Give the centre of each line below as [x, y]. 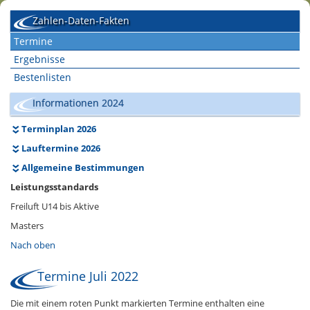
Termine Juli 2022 [88, 276]
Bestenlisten [43, 77]
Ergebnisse [39, 59]
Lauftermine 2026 [61, 148]
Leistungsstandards [54, 186]
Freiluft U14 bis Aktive [55, 206]
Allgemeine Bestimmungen [83, 167]
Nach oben [33, 245]
